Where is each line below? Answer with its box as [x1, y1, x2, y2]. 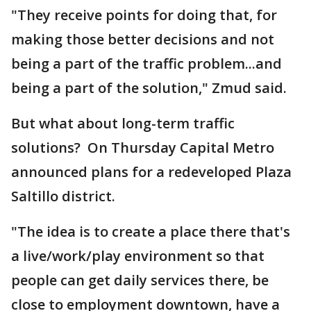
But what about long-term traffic [11, 114, 235, 133]
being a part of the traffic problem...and [11, 54, 282, 73]
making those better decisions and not [11, 30, 274, 49]
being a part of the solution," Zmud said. [11, 78, 287, 97]
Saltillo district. [11, 187, 115, 205]
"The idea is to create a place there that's [11, 222, 290, 241]
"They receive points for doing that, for [11, 6, 277, 24]
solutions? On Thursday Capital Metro [11, 138, 274, 157]
